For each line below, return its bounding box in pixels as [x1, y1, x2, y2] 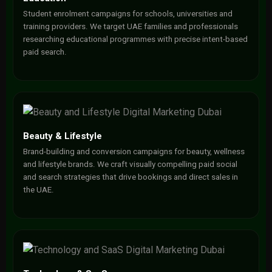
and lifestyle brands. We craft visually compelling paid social [22, 160, 237, 169]
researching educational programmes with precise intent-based [22, 35, 248, 44]
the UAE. [22, 185, 54, 194]
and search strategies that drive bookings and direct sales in [22, 172, 238, 182]
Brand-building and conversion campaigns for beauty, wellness [22, 147, 245, 156]
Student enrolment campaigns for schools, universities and [22, 9, 233, 18]
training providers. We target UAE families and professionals [22, 22, 238, 31]
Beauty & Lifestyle [22, 131, 102, 141]
